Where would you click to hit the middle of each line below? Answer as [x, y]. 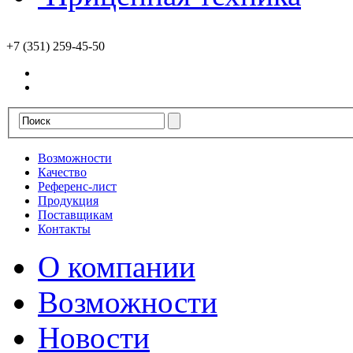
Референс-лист [77, 187]
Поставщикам [75, 215]
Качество [62, 173]
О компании [117, 267]
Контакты [64, 229]
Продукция [68, 201]
